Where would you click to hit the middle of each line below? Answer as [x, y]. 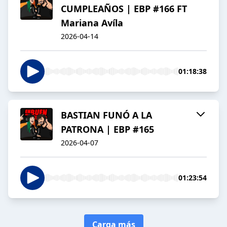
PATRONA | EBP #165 [107, 129]
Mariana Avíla [92, 23]
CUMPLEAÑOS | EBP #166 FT [124, 9]
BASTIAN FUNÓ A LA [106, 115]
